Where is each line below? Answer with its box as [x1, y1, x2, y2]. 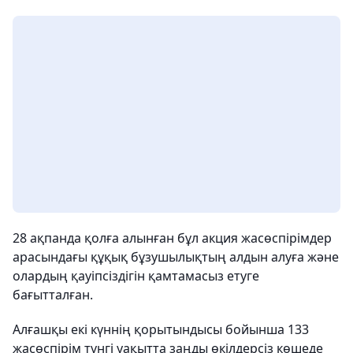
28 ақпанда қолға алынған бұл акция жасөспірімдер [13, 229, 332, 247]
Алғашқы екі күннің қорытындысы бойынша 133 [13, 321, 309, 338]
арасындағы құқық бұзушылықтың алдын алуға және [13, 248, 339, 266]
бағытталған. [13, 286, 93, 303]
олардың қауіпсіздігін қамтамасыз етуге [13, 267, 259, 284]
